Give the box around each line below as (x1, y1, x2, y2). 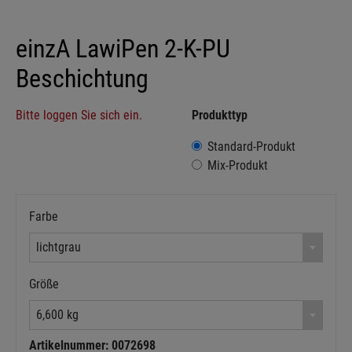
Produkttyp (192, 107, 247, 123)
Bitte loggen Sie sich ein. (16, 107, 142, 123)
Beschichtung (16, 63, 148, 93)
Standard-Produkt (207, 138, 295, 154)
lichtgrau (36, 239, 81, 255)
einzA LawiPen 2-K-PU (16, 33, 230, 64)
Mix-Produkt (207, 157, 268, 173)
